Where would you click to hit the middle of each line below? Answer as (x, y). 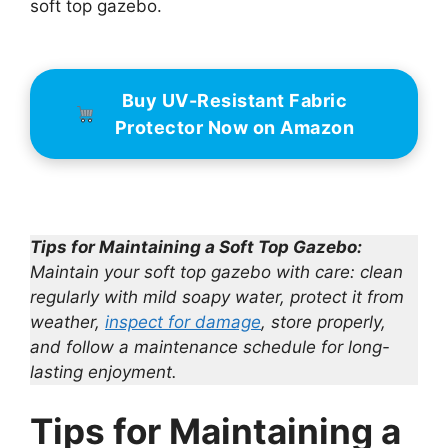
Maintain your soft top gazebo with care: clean (216, 271)
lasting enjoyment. (106, 371)
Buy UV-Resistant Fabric (234, 101)
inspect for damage (183, 321)
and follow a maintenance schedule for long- (210, 346)
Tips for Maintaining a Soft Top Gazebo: (196, 246)
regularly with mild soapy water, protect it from (217, 296)
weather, (67, 321)
